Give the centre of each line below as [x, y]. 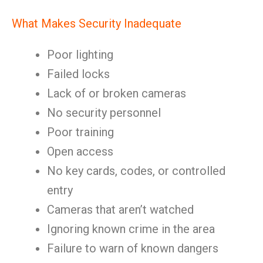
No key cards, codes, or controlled [136, 171]
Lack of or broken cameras [117, 93]
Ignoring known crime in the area [131, 229]
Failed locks [78, 74]
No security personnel [104, 113]
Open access [80, 151]
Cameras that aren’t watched [120, 210]
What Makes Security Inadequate [97, 23]
